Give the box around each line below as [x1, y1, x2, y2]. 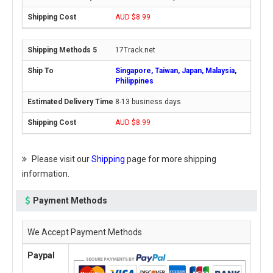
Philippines [115, 77, 154, 85]
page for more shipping [125, 154, 216, 164]
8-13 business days [115, 97, 181, 106]
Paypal [27, 250, 55, 260]
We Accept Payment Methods [27, 227, 142, 237]
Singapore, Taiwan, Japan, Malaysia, [115, 66, 236, 75]
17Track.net [115, 46, 155, 54]
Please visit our [32, 154, 91, 164]
